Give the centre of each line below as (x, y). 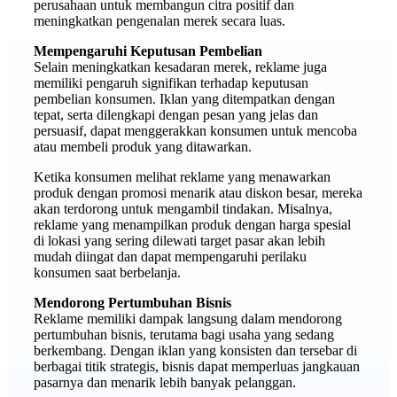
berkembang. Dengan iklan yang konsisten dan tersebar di (195, 350)
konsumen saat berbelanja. (107, 272)
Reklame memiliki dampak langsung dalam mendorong (188, 319)
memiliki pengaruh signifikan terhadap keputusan (171, 83)
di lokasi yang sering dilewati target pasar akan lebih (179, 241)
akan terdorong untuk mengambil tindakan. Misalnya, (183, 209)
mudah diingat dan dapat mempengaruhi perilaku (170, 257)
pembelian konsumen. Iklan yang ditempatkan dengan (184, 99)
